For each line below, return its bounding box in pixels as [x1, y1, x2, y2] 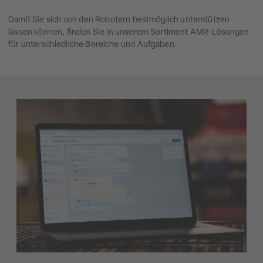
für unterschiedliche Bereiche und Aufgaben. [8, 41, 177, 50]
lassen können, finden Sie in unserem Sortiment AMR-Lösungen [8, 28, 249, 38]
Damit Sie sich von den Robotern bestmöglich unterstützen [8, 16, 230, 25]
